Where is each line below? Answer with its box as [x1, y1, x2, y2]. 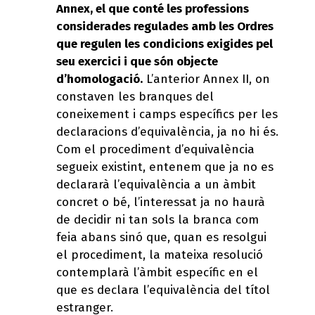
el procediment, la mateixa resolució [56, 247, 263, 262]
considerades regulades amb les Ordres [56, 18, 274, 34]
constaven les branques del [56, 89, 214, 104]
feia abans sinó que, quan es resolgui [56, 229, 266, 245]
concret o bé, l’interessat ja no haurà [56, 194, 265, 210]
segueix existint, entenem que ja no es [56, 159, 274, 174]
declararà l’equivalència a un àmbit [56, 176, 256, 192]
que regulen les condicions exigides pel [56, 36, 273, 51]
